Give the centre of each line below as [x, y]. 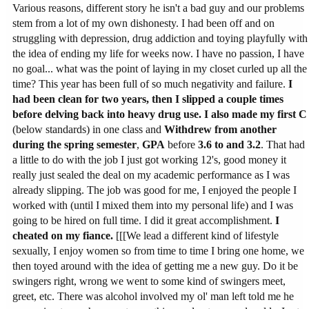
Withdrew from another [220, 129]
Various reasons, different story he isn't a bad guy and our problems [158, 8]
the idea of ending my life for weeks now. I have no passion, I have [158, 53]
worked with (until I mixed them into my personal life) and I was [153, 205]
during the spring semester [74, 144]
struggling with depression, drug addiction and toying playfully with [160, 38]
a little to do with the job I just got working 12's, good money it [149, 159]
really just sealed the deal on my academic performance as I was [151, 175]
